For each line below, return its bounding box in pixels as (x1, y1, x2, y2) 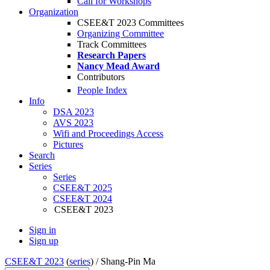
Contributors (77, 72, 125, 82)
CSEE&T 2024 (53, 193, 112, 204)
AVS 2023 (53, 118, 93, 128)
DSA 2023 (53, 107, 94, 118)
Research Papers (77, 50, 146, 60)
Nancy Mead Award (77, 61, 160, 71)
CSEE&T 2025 (53, 183, 112, 193)
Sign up (29, 236, 58, 246)
